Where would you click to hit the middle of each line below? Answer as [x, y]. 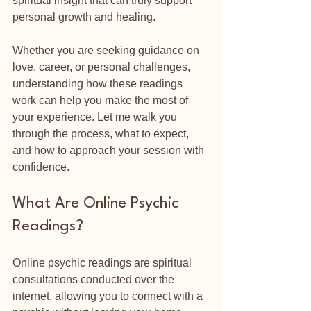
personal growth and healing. [84, 17]
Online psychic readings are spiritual [103, 263]
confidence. [41, 167]
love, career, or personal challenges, [103, 67]
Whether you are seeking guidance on [107, 50]
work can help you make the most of [102, 100]
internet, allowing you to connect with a [109, 296]
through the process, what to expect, [102, 134]
